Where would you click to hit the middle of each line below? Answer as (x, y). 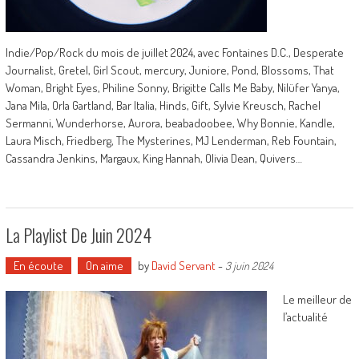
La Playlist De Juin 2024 (78, 235)
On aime (104, 266)
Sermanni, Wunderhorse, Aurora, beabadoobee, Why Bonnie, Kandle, (170, 123)
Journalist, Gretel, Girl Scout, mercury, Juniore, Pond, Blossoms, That (169, 70)
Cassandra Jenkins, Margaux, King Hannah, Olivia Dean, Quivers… (153, 158)
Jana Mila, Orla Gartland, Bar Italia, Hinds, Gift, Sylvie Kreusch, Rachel (163, 105)
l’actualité (305, 317)
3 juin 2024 (249, 266)
